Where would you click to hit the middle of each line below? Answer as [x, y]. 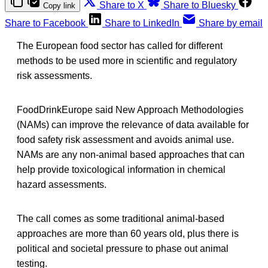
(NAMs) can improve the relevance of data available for [133, 124]
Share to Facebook [45, 23]
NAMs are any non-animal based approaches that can [131, 154]
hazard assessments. [62, 184]
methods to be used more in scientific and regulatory [127, 60]
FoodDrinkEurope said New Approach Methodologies [130, 109]
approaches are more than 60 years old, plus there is [128, 233]
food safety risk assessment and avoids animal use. [125, 139]
